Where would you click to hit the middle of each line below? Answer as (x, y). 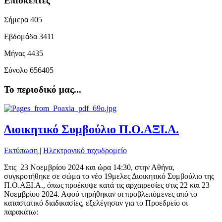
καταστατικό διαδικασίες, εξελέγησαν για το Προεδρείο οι (96, 203)
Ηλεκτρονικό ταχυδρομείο (85, 151)
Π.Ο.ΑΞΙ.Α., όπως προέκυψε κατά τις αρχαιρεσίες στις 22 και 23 (107, 185)
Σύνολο (17, 70)
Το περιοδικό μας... (43, 89)
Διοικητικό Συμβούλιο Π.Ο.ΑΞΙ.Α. (91, 130)
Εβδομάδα (22, 36)
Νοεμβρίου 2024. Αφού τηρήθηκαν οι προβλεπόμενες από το (101, 194)
